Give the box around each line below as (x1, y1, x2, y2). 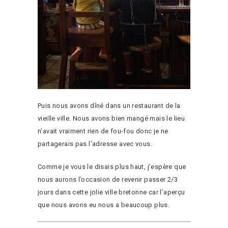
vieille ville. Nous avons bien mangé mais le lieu (38, 114, 185, 122)
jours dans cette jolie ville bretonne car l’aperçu (38, 188, 185, 196)
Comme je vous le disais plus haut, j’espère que (38, 162, 186, 170)
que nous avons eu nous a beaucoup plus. (38, 201, 170, 209)
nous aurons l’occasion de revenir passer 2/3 (38, 175, 178, 183)
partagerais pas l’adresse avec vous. (38, 139, 153, 148)
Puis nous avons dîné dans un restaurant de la (38, 101, 181, 109)
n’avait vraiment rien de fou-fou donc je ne (38, 127, 168, 135)
